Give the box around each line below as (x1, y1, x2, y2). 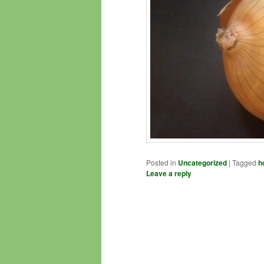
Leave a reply (146, 167, 192, 179)
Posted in (146, 157, 176, 167)
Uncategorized (178, 157, 227, 168)
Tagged (232, 157, 256, 167)
